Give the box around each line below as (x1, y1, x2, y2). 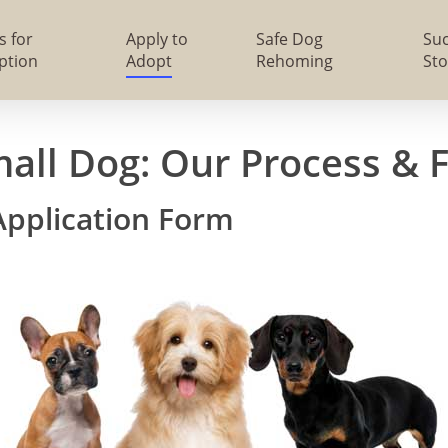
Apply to (125, 28, 188, 50)
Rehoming (256, 50, 334, 72)
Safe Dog (256, 28, 324, 50)
